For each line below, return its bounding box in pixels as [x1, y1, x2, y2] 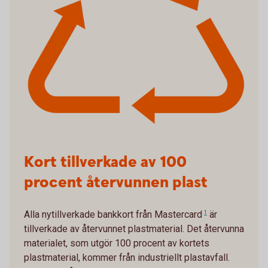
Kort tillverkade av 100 [24, 152, 187, 173]
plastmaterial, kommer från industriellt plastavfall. [24, 252, 230, 264]
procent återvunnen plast [24, 172, 208, 194]
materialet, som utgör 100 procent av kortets [24, 237, 209, 249]
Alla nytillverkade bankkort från [24, 209, 154, 221]
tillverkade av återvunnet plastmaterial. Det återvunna [24, 223, 244, 235]
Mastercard [154, 209, 202, 221]
